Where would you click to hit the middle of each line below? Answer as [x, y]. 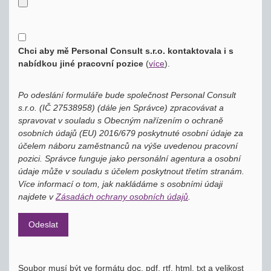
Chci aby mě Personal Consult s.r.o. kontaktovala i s [126, 51]
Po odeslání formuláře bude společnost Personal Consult [127, 95]
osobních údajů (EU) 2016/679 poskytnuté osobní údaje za [131, 133]
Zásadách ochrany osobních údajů [122, 197]
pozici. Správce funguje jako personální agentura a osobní [129, 158]
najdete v [37, 197]
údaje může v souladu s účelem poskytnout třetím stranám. [131, 171]
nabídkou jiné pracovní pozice [81, 64]
